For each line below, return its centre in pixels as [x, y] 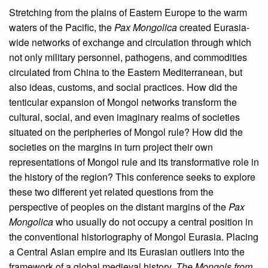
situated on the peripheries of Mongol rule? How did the [126, 132]
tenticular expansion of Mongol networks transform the [123, 102]
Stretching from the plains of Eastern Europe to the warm [128, 13]
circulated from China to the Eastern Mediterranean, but [126, 72]
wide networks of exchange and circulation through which [130, 42]
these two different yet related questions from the [111, 192]
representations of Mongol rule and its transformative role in [134, 162]
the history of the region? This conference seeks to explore [132, 177]
